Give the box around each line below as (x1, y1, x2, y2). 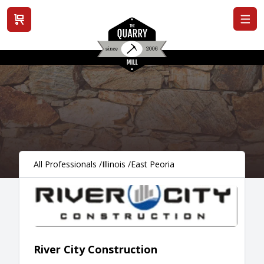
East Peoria (131, 159, 174, 170)
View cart (14, 25, 54, 38)
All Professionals (34, 159, 97, 170)
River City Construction (34, 242, 157, 256)
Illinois (102, 159, 126, 170)
